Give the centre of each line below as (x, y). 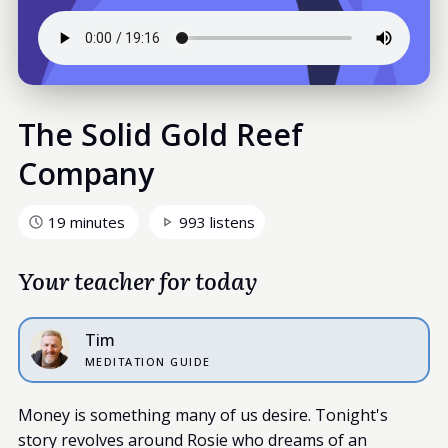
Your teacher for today (137, 279)
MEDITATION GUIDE (147, 361)
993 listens (216, 221)
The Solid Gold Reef (160, 134)
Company (85, 173)
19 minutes (86, 221)
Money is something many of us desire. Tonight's (202, 414)
